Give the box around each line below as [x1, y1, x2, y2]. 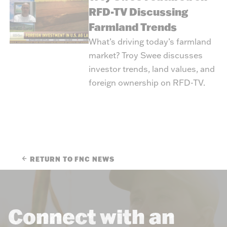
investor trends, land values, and [88, 63, 215, 74]
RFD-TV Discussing [88, 5, 188, 19]
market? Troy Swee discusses [88, 50, 203, 61]
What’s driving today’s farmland [88, 36, 211, 47]
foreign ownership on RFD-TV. [88, 77, 205, 88]
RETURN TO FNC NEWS [30, 154, 115, 163]
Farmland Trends [88, 20, 177, 34]
